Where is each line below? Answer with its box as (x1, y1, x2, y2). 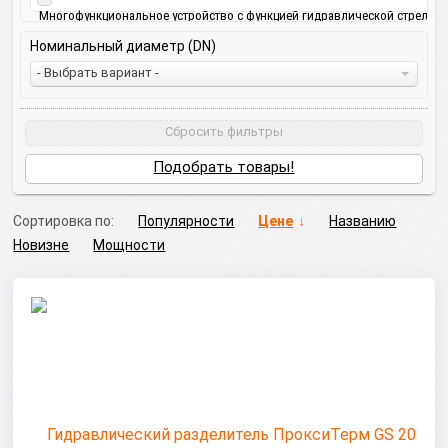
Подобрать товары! (153, 158, 295, 176)
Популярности (138, 213, 235, 229)
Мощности (93, 237, 166, 253)
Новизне (13, 237, 70, 253)
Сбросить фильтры (165, 124, 283, 139)
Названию (329, 213, 397, 229)
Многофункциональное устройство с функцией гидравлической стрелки (38, 8, 441, 23)
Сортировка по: (13, 213, 115, 229)
